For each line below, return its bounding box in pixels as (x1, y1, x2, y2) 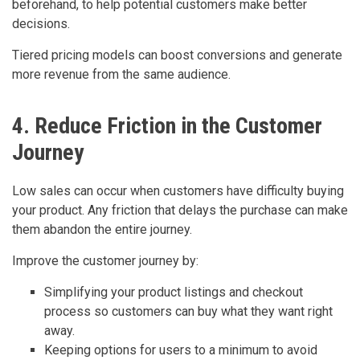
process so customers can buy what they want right (44, 304, 333, 320)
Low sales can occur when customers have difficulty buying (12, 183, 344, 199)
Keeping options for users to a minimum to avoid (44, 342, 317, 358)
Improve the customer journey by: (12, 253, 198, 269)
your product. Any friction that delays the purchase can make (12, 202, 348, 219)
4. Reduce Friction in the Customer (12, 112, 322, 140)
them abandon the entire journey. (12, 222, 192, 238)
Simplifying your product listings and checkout (44, 284, 303, 301)
